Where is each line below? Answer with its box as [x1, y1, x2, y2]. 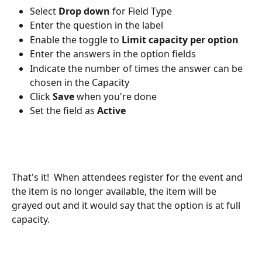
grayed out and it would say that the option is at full [12, 198, 243, 212]
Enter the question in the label [30, 19, 163, 32]
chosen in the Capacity [30, 75, 129, 89]
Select [30, 4, 58, 18]
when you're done [74, 89, 157, 103]
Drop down [58, 4, 110, 18]
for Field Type [110, 4, 172, 18]
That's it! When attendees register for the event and [12, 170, 245, 184]
